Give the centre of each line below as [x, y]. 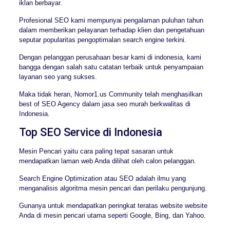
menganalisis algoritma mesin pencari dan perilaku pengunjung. [113, 188]
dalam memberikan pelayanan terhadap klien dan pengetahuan [111, 30]
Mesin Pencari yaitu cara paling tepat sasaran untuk [96, 151]
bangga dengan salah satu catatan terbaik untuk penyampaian [111, 67]
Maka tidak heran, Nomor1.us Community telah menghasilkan [110, 94]
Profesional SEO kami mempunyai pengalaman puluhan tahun [111, 20]
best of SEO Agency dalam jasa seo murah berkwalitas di [104, 104]
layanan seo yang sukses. [58, 76]
